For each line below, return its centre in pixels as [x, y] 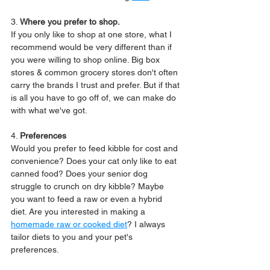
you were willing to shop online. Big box [86, 60]
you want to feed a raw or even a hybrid [88, 199]
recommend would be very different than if [93, 47]
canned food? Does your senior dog [80, 174]
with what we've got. [49, 110]
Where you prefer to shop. [70, 22]
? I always [147, 224]
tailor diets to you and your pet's [73, 237]
